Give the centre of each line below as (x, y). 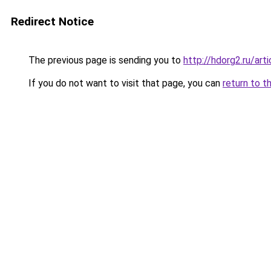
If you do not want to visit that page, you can (124, 83)
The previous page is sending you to (105, 60)
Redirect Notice (52, 21)
